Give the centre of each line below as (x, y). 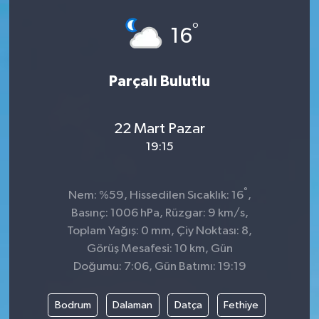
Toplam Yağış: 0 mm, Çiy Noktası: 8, (159, 231)
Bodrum (73, 305)
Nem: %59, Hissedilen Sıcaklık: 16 (156, 195)
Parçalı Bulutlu (159, 81)
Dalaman (132, 305)
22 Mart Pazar (159, 129)
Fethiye (241, 305)
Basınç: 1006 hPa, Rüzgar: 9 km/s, (159, 213)
